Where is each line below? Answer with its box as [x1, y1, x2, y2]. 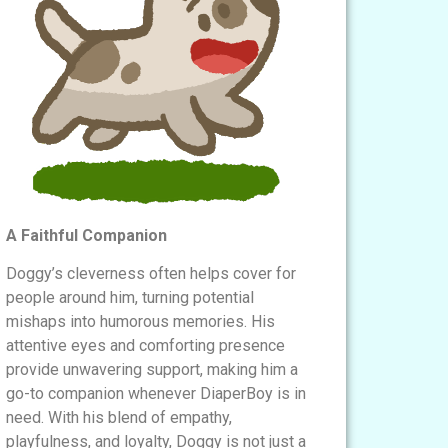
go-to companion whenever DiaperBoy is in [6, 384, 306, 404]
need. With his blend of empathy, [6, 408, 232, 428]
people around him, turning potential [6, 288, 254, 308]
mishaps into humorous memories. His [6, 312, 275, 332]
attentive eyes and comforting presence [6, 336, 285, 356]
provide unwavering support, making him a [6, 360, 298, 380]
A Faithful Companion [6, 225, 167, 245]
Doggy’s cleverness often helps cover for [6, 264, 296, 284]
